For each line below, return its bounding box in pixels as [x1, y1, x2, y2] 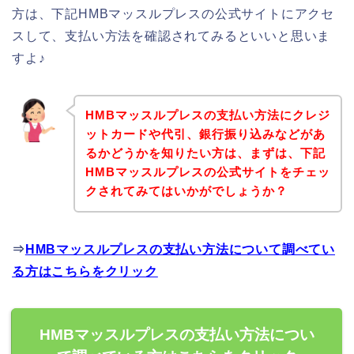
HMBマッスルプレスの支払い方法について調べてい [24, 243, 336, 257]
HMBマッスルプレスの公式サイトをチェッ [85, 165, 330, 179]
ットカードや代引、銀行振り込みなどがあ [85, 127, 326, 141]
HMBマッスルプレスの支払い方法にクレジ [85, 108, 330, 122]
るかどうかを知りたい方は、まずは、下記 [85, 146, 326, 160]
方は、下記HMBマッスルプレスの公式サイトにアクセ [12, 6, 334, 21]
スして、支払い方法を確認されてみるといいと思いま [12, 28, 331, 43]
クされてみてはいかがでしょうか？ [85, 184, 288, 198]
